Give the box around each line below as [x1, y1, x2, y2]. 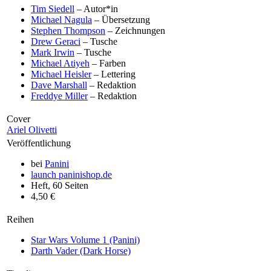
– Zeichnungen [105, 25, 165, 36]
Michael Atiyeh [31, 57, 90, 68]
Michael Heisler [31, 68, 91, 79]
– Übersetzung [92, 14, 150, 25]
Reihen [7, 214, 34, 224]
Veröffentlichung [7, 137, 71, 148]
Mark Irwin [31, 47, 74, 57]
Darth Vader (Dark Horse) [31, 245, 131, 256]
